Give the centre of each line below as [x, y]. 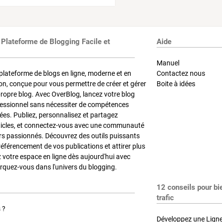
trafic [166, 198]
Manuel [168, 63]
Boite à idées [176, 83]
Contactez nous [181, 73]
